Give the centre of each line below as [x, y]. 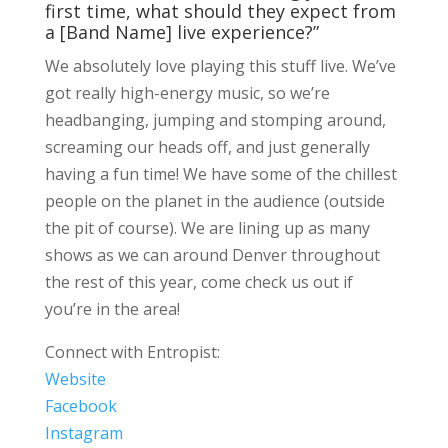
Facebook [80, 406]
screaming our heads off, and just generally [207, 147]
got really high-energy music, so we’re [187, 93]
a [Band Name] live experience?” [181, 32]
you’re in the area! [112, 309]
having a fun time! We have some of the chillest [220, 174]
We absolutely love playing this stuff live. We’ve [220, 66]
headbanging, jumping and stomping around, [215, 120]
